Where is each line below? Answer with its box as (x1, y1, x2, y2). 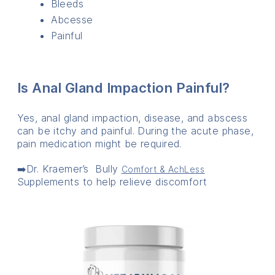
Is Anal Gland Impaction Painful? (17, 79, 230, 96)
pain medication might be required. (17, 137, 182, 150)
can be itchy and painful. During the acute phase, (17, 124, 254, 137)
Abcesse (50, 13, 93, 26)
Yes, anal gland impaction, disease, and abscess (17, 111, 248, 124)
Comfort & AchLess (121, 163, 205, 174)
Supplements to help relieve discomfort (17, 175, 207, 188)
